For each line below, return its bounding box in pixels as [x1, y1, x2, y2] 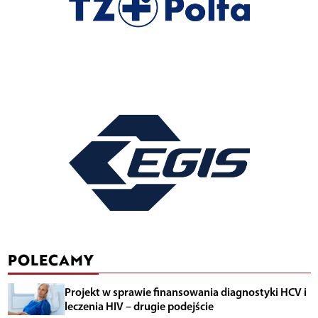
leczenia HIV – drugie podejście [64, 299, 214, 314]
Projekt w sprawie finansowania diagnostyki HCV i [64, 285, 307, 300]
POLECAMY [7, 248, 93, 271]
